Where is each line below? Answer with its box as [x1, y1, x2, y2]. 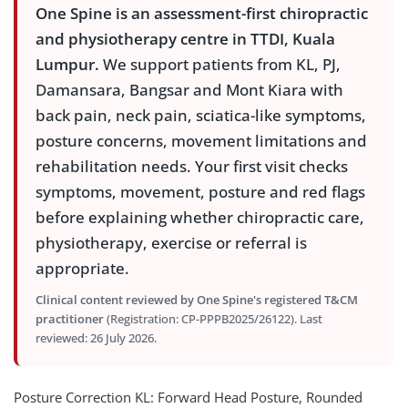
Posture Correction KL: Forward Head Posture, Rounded [14, 388, 362, 406]
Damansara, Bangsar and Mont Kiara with [36, 79, 343, 100]
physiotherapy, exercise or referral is [36, 232, 307, 253]
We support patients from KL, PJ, [99, 54, 341, 75]
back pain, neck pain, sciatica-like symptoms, [36, 105, 366, 126]
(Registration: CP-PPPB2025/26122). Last [104, 311, 322, 327]
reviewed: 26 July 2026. [36, 330, 157, 346]
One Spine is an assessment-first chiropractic [36, 3, 368, 24]
